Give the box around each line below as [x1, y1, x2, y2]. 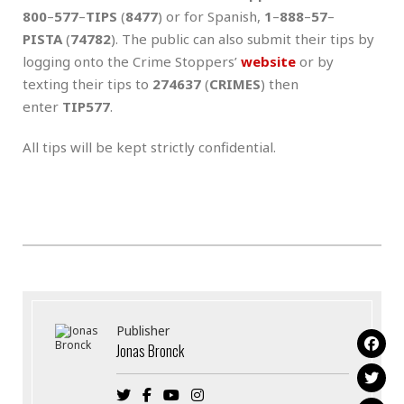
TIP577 [62, 96, 110, 115]
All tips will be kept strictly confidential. [23, 137, 276, 156]
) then [261, 74, 298, 93]
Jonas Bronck [116, 339, 185, 362]
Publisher [116, 321, 170, 339]
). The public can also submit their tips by [111, 29, 374, 48]
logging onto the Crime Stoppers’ [23, 51, 241, 70]
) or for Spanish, [158, 6, 264, 25]
